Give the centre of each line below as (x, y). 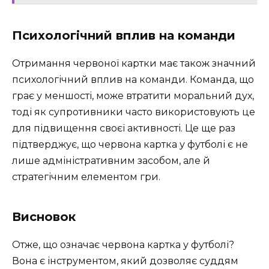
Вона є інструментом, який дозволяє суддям (125, 261)
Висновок (44, 217)
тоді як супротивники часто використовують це (134, 112)
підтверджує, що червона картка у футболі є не (130, 145)
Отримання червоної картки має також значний (134, 64)
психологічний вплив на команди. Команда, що (133, 80)
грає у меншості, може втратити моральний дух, (133, 96)
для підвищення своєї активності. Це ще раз (124, 128)
